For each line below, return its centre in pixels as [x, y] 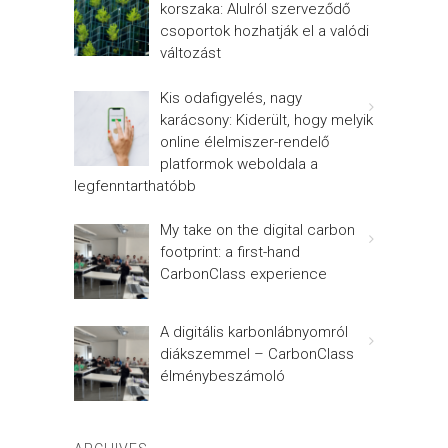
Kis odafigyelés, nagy [231, 97]
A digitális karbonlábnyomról [254, 332]
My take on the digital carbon [258, 230]
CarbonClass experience [244, 274]
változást [191, 53]
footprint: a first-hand [230, 252]
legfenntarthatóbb [135, 185]
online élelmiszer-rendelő [245, 141]
